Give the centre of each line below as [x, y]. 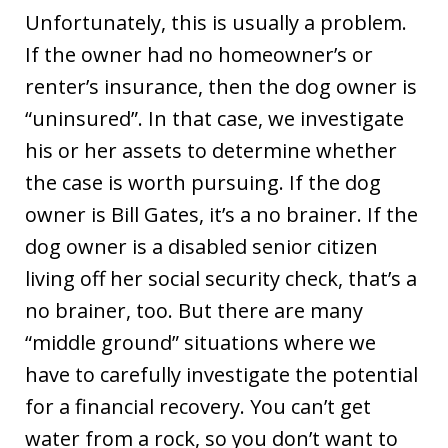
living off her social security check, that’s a [221, 278]
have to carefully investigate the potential [221, 374]
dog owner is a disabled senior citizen [201, 246]
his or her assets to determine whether [211, 150]
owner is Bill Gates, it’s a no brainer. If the [221, 214]
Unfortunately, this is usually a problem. [216, 22]
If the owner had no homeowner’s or [199, 54]
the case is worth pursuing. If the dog [203, 182]
